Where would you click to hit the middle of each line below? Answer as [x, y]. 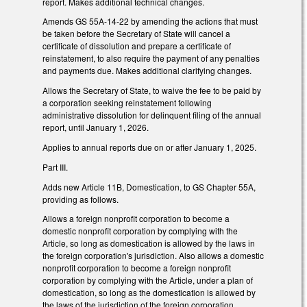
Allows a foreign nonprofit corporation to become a [136, 219]
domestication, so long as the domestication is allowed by [149, 293]
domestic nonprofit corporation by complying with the [140, 231]
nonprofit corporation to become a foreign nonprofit [137, 268]
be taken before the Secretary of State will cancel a [136, 34]
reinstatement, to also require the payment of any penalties [151, 58]
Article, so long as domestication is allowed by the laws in [149, 243]
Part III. [55, 167]
